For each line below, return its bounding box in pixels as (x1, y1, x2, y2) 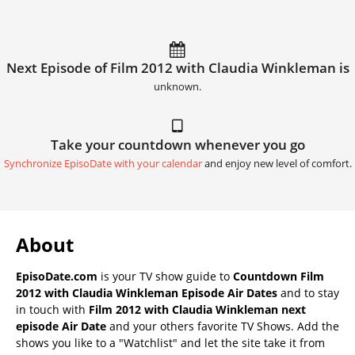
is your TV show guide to (97, 268, 233, 284)
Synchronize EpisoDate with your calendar (3, 156, 202, 170)
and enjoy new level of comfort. (201, 156, 352, 170)
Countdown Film (233, 268, 324, 284)
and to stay (277, 284, 339, 300)
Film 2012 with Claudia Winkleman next (89, 301, 306, 317)
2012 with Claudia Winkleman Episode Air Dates (16, 284, 277, 300)
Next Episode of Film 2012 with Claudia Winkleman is (6, 58, 349, 77)
